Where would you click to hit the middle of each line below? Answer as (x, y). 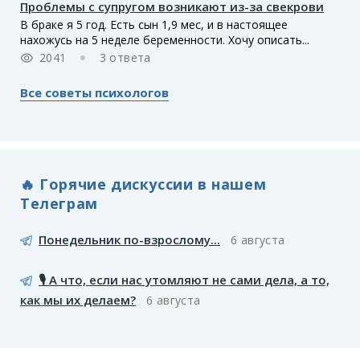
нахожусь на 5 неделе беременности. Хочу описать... (165, 40)
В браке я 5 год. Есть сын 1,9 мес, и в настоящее (154, 25)
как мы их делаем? (78, 300)
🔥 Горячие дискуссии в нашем (143, 184)
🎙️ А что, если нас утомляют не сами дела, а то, (184, 280)
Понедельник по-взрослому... (129, 240)
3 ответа (125, 58)
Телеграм (59, 203)
